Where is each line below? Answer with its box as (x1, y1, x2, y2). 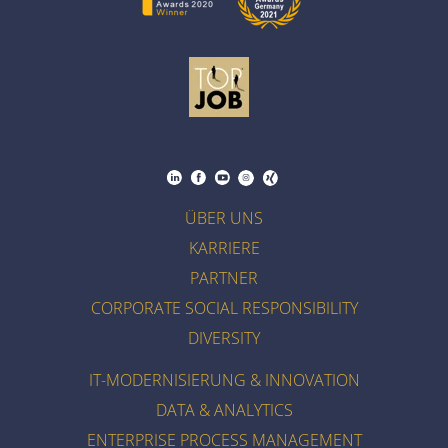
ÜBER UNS (185, 206, 263, 229)
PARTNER (190, 266, 258, 289)
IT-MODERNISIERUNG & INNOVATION (88, 368, 360, 391)
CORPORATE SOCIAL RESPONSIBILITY (90, 296, 358, 319)
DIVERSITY (188, 326, 260, 349)
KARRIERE (188, 236, 260, 259)
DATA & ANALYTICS (155, 398, 293, 421)
